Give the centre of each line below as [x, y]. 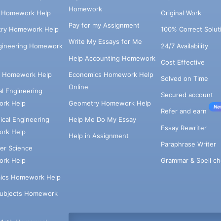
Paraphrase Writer [188, 144]
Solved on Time [184, 78]
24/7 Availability [184, 46]
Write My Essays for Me [105, 42]
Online [78, 87]
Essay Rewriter [184, 128]
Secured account [187, 95]
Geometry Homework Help [110, 103]
